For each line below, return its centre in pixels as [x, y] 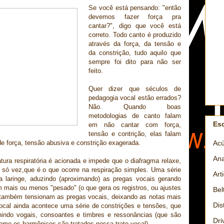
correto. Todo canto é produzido [135, 35]
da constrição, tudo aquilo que [135, 53]
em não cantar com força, [135, 125]
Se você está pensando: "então [135, 8]
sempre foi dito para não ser [135, 62]
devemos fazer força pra [135, 17]
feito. [96, 71]
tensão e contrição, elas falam [135, 134]
